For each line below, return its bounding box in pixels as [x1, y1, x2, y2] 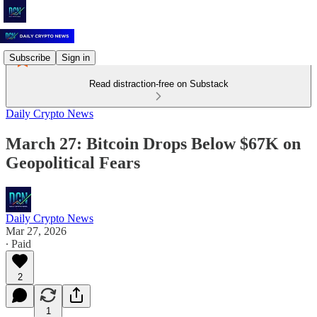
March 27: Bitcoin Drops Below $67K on [6, 134, 301, 153]
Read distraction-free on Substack [88, 79, 229, 89]
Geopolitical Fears [6, 153, 140, 172]
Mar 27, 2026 [6, 224, 67, 237]
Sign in [62, 52, 90, 63]
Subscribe [9, 52, 50, 63]
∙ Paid [6, 237, 31, 250]
